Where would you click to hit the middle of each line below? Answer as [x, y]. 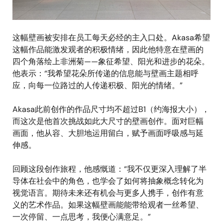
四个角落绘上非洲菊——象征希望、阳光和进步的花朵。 [111, 61]
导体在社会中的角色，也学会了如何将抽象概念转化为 [108, 181]
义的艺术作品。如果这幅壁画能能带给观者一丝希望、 [108, 205]
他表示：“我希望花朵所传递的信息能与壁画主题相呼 [106, 73]
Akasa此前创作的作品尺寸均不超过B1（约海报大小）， [111, 109]
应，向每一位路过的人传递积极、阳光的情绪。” [98, 85]
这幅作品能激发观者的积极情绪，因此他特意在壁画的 [108, 49]
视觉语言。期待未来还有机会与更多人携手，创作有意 [108, 193]
